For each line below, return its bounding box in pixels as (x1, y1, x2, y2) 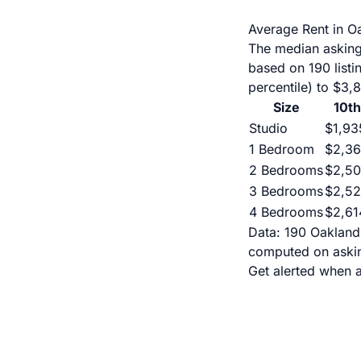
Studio (249, 120, 288, 136)
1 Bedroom (249, 141, 314, 157)
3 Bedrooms (249, 183, 323, 199)
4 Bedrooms (249, 204, 323, 220)
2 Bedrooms (249, 162, 323, 178)
